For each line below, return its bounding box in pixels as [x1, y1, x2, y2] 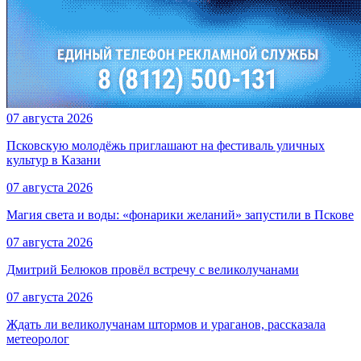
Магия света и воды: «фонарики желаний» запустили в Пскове [6, 208, 354, 222]
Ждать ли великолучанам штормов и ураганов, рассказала [6, 317, 326, 332]
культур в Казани [6, 153, 101, 168]
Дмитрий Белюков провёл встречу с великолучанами [6, 263, 299, 277]
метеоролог [6, 332, 69, 346]
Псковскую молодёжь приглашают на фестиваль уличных [6, 139, 325, 153]
